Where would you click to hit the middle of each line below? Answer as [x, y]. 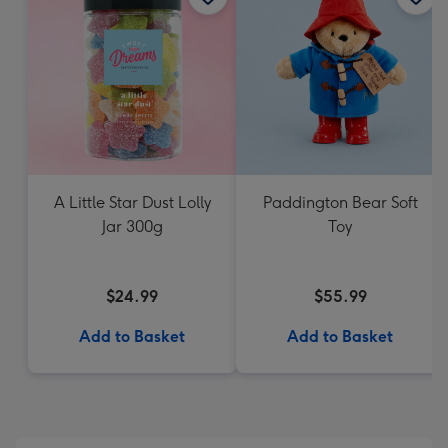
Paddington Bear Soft [340, 202]
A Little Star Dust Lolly [132, 202]
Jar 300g [132, 226]
